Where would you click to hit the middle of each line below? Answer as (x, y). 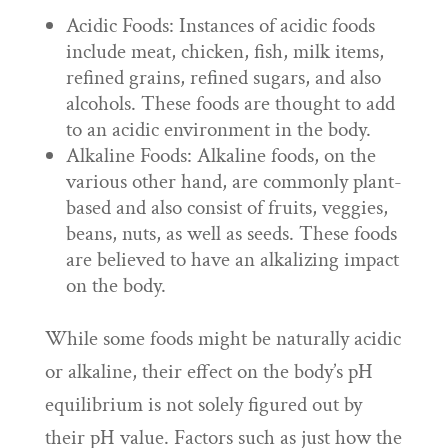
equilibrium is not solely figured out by (203, 404)
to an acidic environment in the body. (218, 129)
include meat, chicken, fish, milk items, (224, 51)
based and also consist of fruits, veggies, (226, 207)
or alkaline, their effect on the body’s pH (208, 371)
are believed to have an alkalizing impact (232, 259)
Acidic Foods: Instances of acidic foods (220, 25)
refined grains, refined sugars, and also (223, 77)
